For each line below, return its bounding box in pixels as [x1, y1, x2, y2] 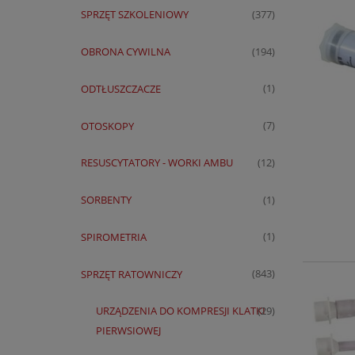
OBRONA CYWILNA [80, 44, 170, 59]
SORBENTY [80, 193, 132, 208]
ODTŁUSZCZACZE [80, 81, 161, 96]
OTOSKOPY [80, 118, 134, 133]
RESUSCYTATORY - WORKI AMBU [80, 155, 233, 170]
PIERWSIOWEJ [96, 323, 161, 338]
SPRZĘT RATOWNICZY [80, 266, 182, 281]
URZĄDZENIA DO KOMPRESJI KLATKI [96, 303, 265, 319]
